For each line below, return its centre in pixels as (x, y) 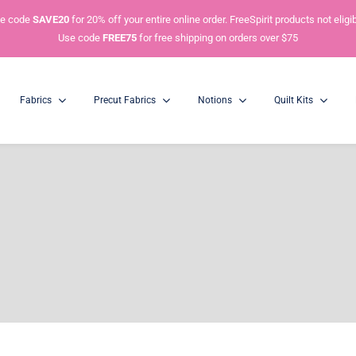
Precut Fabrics (124, 100)
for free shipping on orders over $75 (217, 38)
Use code (80, 38)
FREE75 (120, 38)
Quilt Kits (293, 100)
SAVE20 (51, 19)
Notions (215, 100)
